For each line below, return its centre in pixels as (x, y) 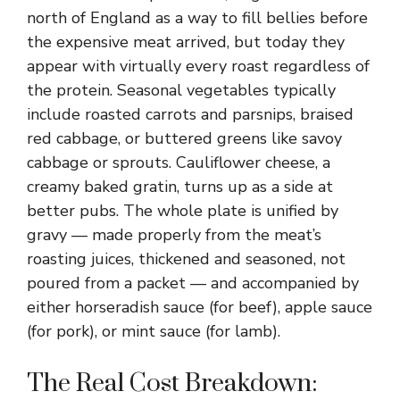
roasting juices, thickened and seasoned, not (186, 259)
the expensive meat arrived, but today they (186, 42)
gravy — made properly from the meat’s (174, 235)
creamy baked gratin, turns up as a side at (180, 187)
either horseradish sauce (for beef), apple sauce (200, 307)
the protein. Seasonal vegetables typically (181, 90)
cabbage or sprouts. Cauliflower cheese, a (179, 162)
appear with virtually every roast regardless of (198, 66)
